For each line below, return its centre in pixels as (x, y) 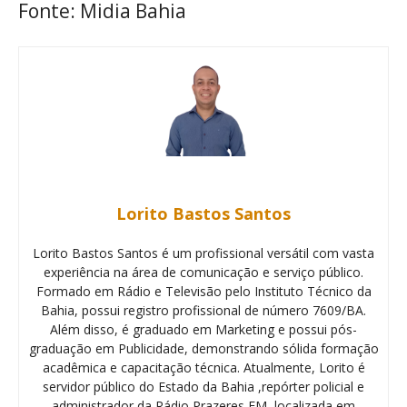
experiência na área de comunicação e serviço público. (203, 272)
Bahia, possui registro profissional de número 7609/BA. (203, 310)
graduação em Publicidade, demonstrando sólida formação (203, 348)
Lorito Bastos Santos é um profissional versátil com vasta (203, 253)
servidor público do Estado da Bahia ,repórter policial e (203, 387)
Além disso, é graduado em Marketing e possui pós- (203, 329)
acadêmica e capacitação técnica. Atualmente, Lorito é (203, 367)
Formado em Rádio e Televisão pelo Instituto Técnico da (203, 291)
